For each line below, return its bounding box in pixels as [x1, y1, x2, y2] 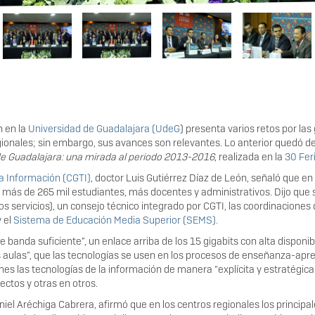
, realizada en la [214, 150, 285, 163]
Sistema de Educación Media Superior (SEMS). [13, 214, 218, 226]
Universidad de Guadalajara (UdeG [28, 122, 180, 135]
